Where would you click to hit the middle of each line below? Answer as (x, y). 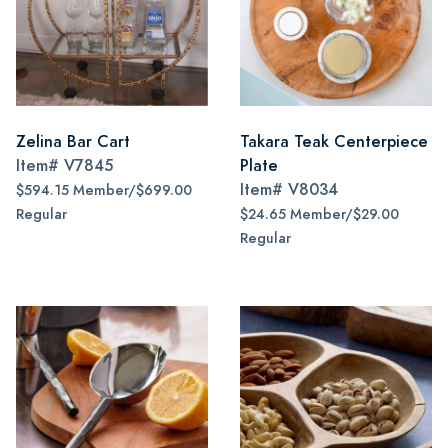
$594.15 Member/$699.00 (104, 190)
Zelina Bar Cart (73, 141)
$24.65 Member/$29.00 (319, 214)
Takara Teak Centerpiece (334, 141)
